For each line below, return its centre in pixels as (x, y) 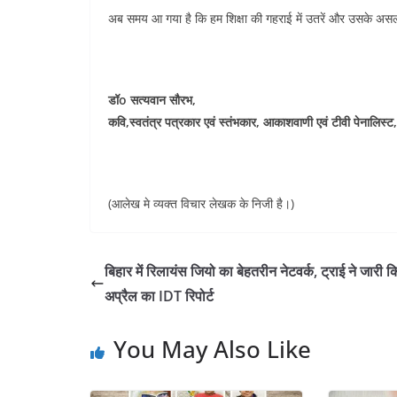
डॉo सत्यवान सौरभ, (152, 100)
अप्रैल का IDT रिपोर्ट (159, 296)
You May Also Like (212, 349)
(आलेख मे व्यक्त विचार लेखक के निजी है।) (201, 203)
